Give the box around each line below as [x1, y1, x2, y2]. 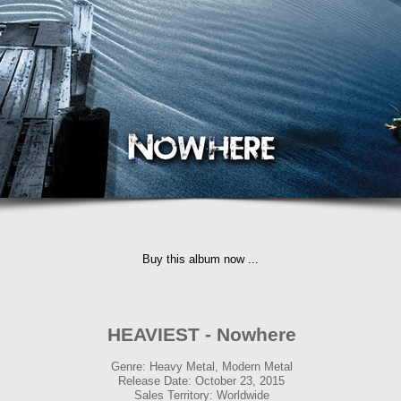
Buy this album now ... [142, 252, 259, 266]
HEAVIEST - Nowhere [107, 324, 296, 345]
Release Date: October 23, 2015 [118, 374, 285, 388]
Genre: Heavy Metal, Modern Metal [110, 360, 293, 373]
